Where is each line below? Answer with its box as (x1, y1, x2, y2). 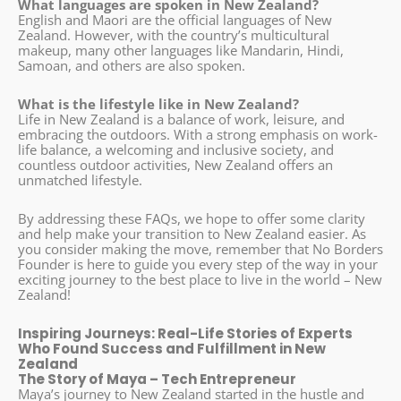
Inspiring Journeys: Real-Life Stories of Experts (18, 324, 353, 344)
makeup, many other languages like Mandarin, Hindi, (18, 40, 344, 59)
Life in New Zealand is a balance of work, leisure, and (18, 109, 345, 128)
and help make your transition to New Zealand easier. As (18, 225, 366, 243)
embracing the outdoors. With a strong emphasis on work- (18, 124, 378, 143)
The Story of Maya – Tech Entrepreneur (18, 370, 296, 389)
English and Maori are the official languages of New (18, 10, 332, 29)
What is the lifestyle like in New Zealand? (18, 94, 299, 113)
